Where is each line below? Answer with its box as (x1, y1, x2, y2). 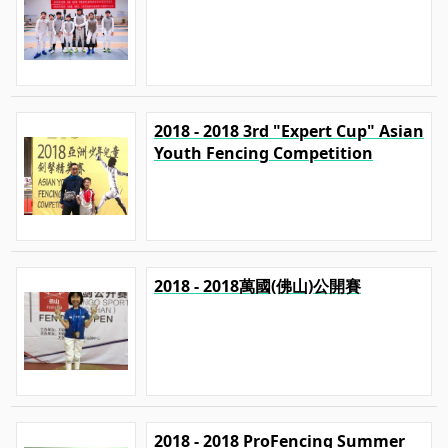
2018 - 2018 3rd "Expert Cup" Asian (154, 119, 424, 142)
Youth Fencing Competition (154, 141, 373, 164)
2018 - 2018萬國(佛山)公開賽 (154, 274, 361, 297)
